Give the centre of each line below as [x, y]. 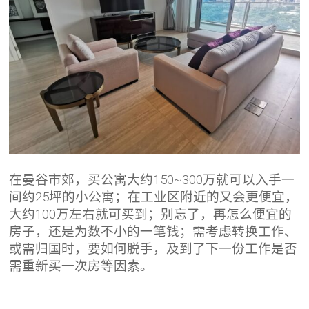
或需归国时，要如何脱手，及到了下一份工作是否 [153, 249]
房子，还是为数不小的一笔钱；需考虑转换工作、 [153, 232]
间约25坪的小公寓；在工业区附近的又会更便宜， [154, 198]
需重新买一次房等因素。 [81, 267]
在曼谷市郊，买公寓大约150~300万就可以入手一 [152, 180]
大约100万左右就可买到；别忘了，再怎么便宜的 [151, 215]
